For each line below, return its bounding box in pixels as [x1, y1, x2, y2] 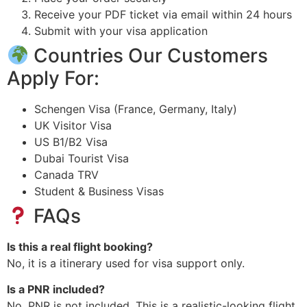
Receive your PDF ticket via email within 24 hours [34, 8, 292, 22]
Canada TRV [34, 168, 99, 182]
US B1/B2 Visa [34, 135, 108, 149]
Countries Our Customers [28, 44, 268, 68]
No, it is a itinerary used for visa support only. [7, 256, 245, 271]
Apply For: [7, 66, 99, 90]
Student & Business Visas [34, 184, 164, 199]
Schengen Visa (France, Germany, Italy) [34, 102, 237, 116]
